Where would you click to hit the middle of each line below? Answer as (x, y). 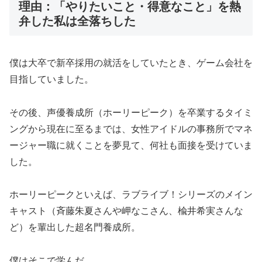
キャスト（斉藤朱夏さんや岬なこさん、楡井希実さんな (126, 211)
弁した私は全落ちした (77, 21)
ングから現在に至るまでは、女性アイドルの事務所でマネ (131, 129)
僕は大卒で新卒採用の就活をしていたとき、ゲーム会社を (131, 63)
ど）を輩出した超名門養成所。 (75, 227)
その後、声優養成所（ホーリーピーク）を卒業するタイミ (131, 112)
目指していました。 (51, 79)
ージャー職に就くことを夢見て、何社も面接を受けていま (131, 145)
